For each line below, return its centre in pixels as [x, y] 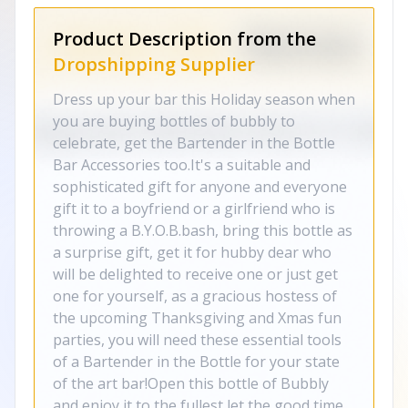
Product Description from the [184, 39]
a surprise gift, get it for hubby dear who [192, 252]
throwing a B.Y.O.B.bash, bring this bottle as [203, 230]
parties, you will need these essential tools [197, 340]
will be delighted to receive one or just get [195, 274]
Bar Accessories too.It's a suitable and [182, 165]
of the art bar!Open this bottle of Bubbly [191, 383]
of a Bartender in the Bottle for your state [196, 362]
